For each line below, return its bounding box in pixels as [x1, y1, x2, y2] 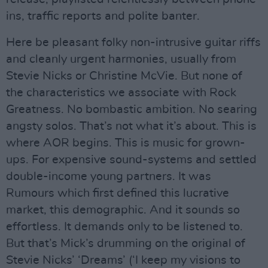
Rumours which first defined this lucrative [6, 187, 229, 199]
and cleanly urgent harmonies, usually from [6, 53, 236, 65]
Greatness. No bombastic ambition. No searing [6, 103, 257, 115]
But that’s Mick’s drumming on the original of [6, 237, 245, 249]
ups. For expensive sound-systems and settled [6, 153, 257, 166]
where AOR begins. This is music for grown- [6, 136, 245, 149]
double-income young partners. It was [6, 170, 211, 182]
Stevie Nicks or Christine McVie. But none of [6, 69, 242, 82]
